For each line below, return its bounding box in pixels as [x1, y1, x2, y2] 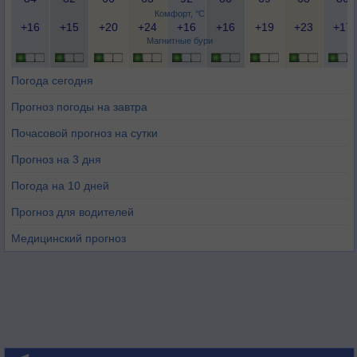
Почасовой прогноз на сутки [11, 127, 158, 139]
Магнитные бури [146, 36, 213, 45]
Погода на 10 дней [11, 179, 109, 192]
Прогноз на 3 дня [11, 153, 101, 166]
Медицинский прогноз [11, 232, 126, 245]
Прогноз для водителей [11, 206, 134, 218]
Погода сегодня [11, 74, 93, 87]
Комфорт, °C [154, 9, 205, 18]
